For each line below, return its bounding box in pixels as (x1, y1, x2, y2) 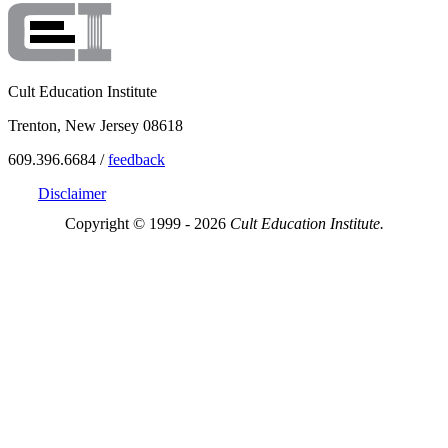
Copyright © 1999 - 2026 (64, 214, 230, 232)
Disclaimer (38, 184, 106, 202)
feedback (108, 150, 165, 168)
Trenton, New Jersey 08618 (8, 116, 183, 134)
